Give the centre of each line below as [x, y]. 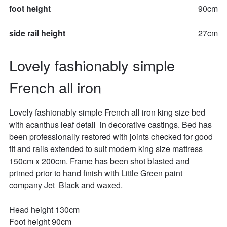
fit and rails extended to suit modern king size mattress [107, 149]
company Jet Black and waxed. [66, 185]
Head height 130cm [44, 210]
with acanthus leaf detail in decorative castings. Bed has [111, 125]
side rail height [37, 33]
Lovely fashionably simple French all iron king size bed [108, 112]
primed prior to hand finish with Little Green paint [97, 173]
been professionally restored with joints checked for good [112, 137]
